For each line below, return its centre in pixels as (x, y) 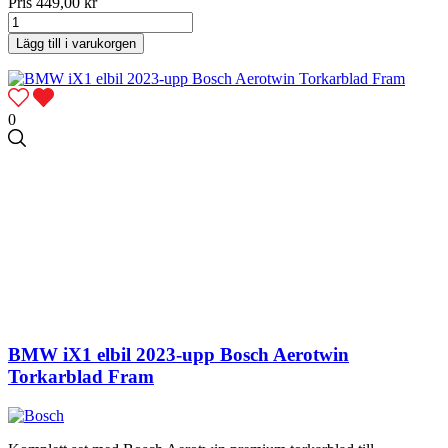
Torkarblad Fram (81, 376)
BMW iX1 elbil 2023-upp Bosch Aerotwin (178, 354)
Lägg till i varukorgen (76, 44)
